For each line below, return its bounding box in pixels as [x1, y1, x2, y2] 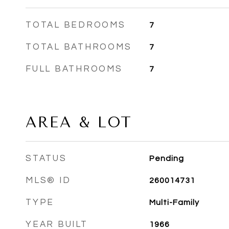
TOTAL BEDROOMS [26, 20, 126, 30]
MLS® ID [26, 176, 71, 185]
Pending [149, 154, 184, 163]
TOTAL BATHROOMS [26, 42, 132, 52]
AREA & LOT [26, 113, 132, 131]
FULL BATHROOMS [26, 64, 123, 74]
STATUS [26, 154, 67, 163]
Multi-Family [149, 198, 199, 207]
